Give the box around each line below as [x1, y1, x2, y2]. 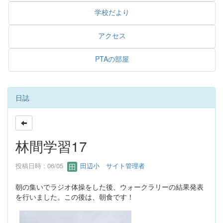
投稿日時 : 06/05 [15, 161, 67, 171]
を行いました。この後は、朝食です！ [15, 191, 134, 202]
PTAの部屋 [95, 53, 129, 64]
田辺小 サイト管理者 [78, 161, 145, 171]
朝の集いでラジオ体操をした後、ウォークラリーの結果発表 [15, 181, 204, 192]
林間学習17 [15, 136, 87, 156]
